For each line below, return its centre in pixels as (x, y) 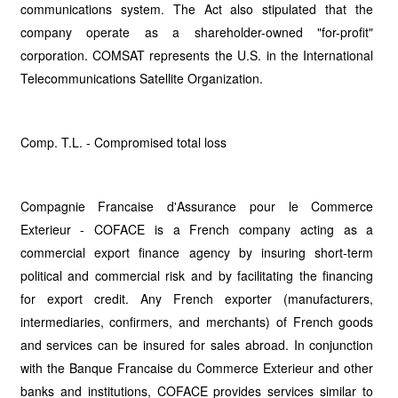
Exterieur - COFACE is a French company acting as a (197, 229)
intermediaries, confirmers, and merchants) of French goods (197, 322)
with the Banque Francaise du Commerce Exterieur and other (197, 368)
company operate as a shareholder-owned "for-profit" (197, 32)
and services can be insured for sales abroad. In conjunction (197, 345)
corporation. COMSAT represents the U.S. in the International (197, 55)
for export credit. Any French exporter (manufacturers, (197, 298)
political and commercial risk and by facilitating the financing (197, 275)
